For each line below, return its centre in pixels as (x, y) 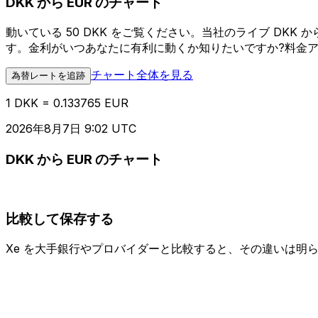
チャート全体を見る (142, 75)
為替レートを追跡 (48, 76)
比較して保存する (60, 219)
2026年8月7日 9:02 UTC (71, 129)
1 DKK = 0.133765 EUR (67, 103)
